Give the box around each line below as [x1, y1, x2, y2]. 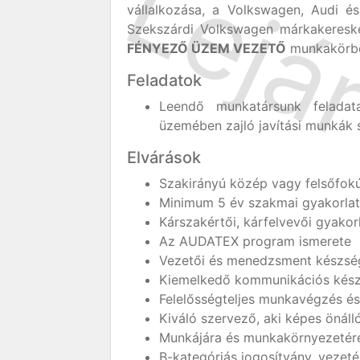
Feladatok [127, 71, 202, 90]
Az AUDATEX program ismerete [159, 233, 351, 249]
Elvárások [127, 148, 201, 167]
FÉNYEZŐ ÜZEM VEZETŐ [127, 40, 286, 56]
